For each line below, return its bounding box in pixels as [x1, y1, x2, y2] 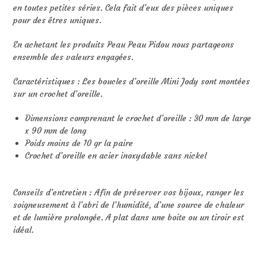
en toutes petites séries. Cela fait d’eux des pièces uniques [13, 2, 234, 14]
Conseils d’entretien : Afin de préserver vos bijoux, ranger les [13, 187, 245, 198]
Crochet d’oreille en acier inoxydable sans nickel [25, 150, 207, 161]
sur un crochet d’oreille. [13, 88, 103, 100]
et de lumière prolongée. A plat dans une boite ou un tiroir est [13, 212, 245, 223]
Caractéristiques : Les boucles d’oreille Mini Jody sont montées [13, 76, 251, 87]
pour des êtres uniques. [13, 15, 102, 26]
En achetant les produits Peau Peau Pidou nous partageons [13, 39, 235, 50]
